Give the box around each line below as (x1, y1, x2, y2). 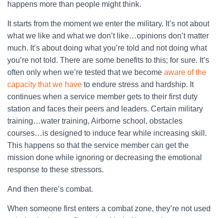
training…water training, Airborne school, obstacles (7, 117, 182, 125)
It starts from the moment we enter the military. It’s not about (7, 19, 209, 28)
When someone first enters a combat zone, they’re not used (7, 204, 211, 213)
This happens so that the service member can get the (7, 141, 189, 149)
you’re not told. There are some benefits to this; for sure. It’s (7, 56, 209, 64)
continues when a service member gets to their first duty (7, 92, 198, 101)
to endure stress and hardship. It (82, 80, 194, 89)
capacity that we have (7, 80, 82, 89)
